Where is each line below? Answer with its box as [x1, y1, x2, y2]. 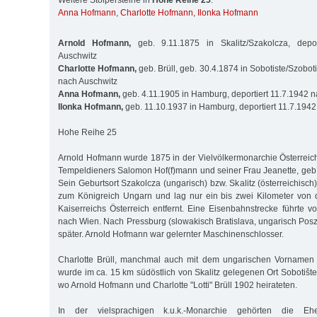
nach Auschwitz [58, 76, 117, 86]
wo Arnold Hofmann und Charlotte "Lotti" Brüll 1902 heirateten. [58, 279, 297, 290]
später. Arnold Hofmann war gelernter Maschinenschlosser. [58, 229, 284, 239]
